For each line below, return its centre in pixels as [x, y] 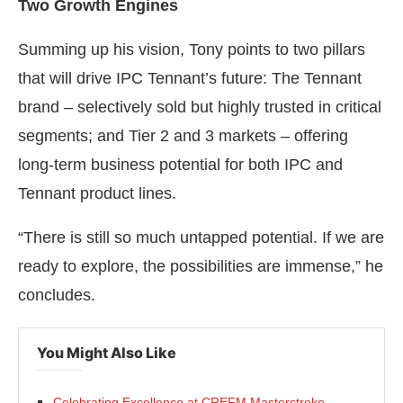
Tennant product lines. [97, 193]
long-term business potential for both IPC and [180, 164]
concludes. [57, 295]
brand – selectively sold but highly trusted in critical [200, 107]
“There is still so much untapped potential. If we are [201, 237]
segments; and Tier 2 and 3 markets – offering [183, 135]
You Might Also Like [107, 352]
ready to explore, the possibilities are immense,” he [201, 266]
